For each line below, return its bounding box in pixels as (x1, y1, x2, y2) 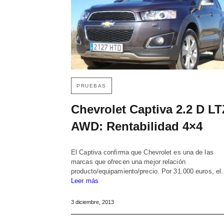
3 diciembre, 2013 (71, 198, 114, 205)
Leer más (71, 176, 98, 184)
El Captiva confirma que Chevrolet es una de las (71, 148, 213, 156)
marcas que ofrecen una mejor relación (71, 157, 185, 165)
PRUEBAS (76, 82, 106, 88)
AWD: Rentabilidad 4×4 (71, 119, 202, 133)
